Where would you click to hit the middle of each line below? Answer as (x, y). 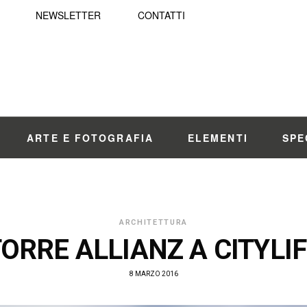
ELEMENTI (218, 138)
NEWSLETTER (68, 15)
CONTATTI (161, 15)
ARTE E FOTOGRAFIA (90, 138)
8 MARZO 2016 (153, 274)
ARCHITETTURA (153, 222)
